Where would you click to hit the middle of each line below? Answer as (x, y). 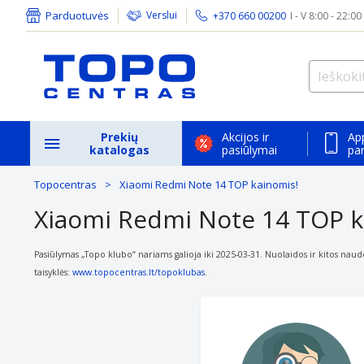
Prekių (120, 136)
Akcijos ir (245, 136)
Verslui (162, 15)
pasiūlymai (249, 149)
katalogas (120, 149)
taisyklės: (53, 272)
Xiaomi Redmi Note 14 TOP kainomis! (209, 184)
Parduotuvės (77, 15)
